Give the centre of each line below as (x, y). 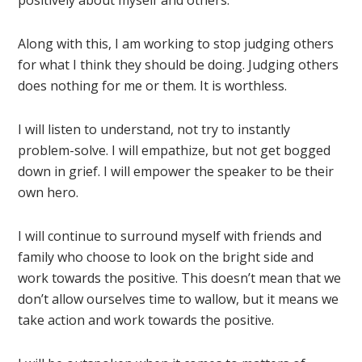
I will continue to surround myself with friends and (170, 236)
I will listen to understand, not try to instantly (154, 130)
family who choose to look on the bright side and (166, 257)
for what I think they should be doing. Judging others (179, 65)
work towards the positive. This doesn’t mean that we (180, 278)
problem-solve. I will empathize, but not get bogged (175, 151)
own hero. (48, 193)
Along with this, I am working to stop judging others (176, 44)
